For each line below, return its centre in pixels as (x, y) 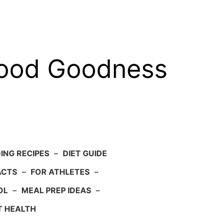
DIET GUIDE (85, 154)
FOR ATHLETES (60, 172)
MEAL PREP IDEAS (56, 191)
